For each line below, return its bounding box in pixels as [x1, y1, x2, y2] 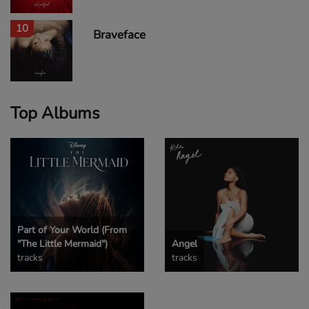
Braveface [92, 26, 146, 43]
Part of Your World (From [17, 223, 127, 237]
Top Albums [10, 102, 100, 124]
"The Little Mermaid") [17, 237, 108, 250]
